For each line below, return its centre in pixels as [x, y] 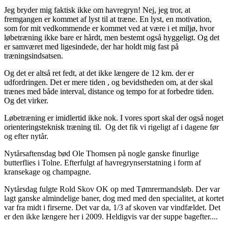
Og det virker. [26, 100]
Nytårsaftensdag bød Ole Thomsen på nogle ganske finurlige [102, 153]
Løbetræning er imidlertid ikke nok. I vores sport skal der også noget [114, 118]
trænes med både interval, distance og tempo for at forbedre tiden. [109, 91]
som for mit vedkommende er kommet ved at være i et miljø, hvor [109, 28]
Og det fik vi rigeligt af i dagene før [160, 127]
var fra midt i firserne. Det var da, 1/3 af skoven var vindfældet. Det [112, 207]
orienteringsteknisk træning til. [53, 127]
